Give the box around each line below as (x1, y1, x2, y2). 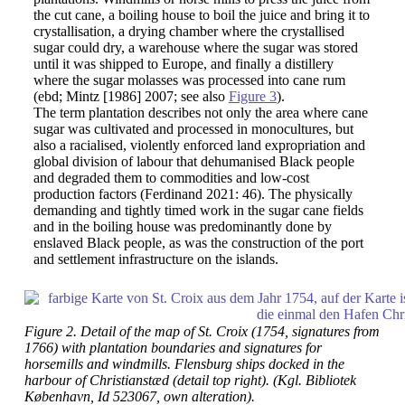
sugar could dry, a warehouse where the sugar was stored (33, 40, 358, 55)
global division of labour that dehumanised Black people (33, 154, 354, 169)
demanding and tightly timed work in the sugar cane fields (33, 202, 363, 218)
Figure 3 (228, 89, 277, 104)
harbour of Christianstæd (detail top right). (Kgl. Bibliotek (24, 372, 356, 388)
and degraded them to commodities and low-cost (33, 170, 309, 185)
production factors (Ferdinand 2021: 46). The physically (33, 186, 353, 202)
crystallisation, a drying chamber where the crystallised (33, 24, 344, 39)
